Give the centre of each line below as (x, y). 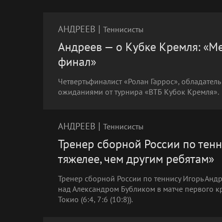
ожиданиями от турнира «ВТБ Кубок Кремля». (139, 92)
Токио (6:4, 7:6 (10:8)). (95, 199)
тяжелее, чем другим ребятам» (136, 159)
